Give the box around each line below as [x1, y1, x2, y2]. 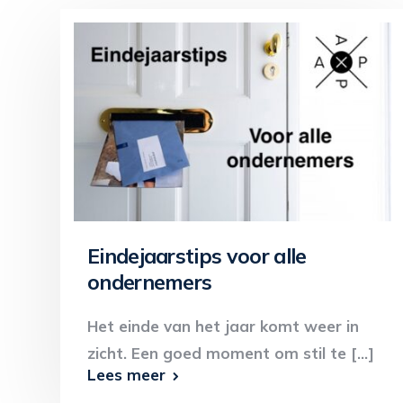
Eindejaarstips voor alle [87, 243, 307, 269]
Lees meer [87, 365, 166, 384]
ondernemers [87, 269, 212, 295]
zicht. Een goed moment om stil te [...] [87, 344, 374, 363]
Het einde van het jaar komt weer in [87, 317, 359, 336]
